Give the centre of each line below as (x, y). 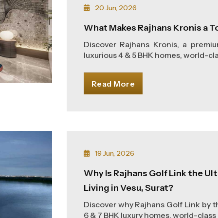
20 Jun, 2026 (115, 8)
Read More (113, 84)
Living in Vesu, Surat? (128, 188)
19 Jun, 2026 (114, 153)
